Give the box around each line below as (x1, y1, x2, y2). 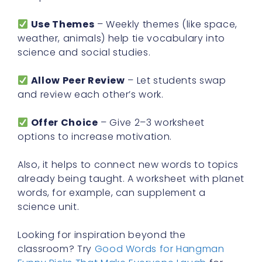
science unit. (18, 200, 80, 214)
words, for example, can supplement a (18, 186, 206, 200)
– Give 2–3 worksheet (98, 116, 205, 130)
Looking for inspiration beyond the (18, 228, 186, 242)
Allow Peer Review (30, 74, 125, 88)
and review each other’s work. (18, 88, 164, 102)
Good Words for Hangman (94, 242, 225, 256)
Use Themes (30, 18, 95, 32)
